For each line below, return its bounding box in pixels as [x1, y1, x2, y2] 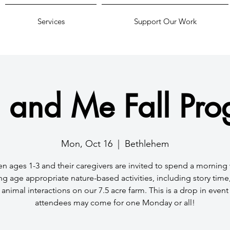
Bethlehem [125, 138, 169, 149]
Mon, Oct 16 [61, 138, 112, 149]
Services [37, 16, 65, 26]
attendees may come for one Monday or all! [35, 197, 195, 207]
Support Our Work [133, 16, 197, 26]
